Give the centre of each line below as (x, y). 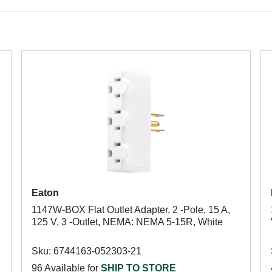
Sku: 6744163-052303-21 (86, 251)
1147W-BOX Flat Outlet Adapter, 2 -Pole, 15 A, (131, 210)
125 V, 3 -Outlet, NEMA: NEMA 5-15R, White (127, 222)
